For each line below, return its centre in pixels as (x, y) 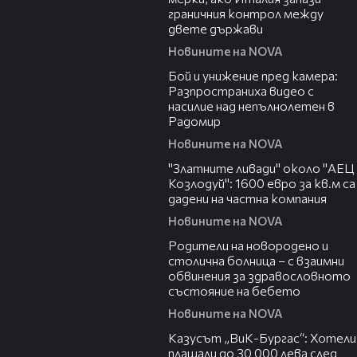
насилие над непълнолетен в (251, 106)
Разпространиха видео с (241, 91)
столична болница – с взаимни (256, 261)
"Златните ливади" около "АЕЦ (261, 168)
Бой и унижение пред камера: (253, 76)
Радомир (194, 121)
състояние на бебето (234, 291)
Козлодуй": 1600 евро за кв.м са (262, 183)
